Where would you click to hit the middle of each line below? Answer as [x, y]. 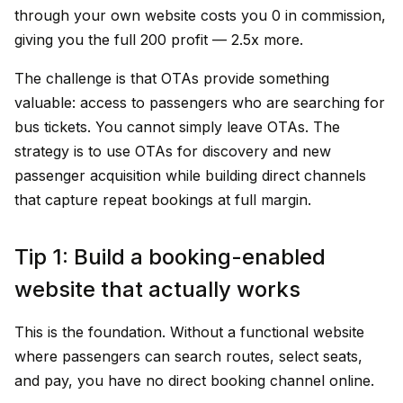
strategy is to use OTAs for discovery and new [173, 151]
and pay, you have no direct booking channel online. [194, 381]
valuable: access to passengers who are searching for [200, 103]
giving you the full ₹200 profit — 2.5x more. [159, 40]
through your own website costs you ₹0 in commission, [200, 15]
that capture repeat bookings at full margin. [163, 200]
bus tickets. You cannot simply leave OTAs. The [177, 127]
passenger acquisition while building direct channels [190, 175]
